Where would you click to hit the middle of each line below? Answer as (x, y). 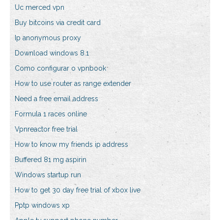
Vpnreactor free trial (46, 129)
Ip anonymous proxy (48, 38)
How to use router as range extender (73, 84)
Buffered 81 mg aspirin (51, 160)
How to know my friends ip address (71, 145)
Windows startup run (48, 175)
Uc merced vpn (40, 8)
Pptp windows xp (42, 206)
